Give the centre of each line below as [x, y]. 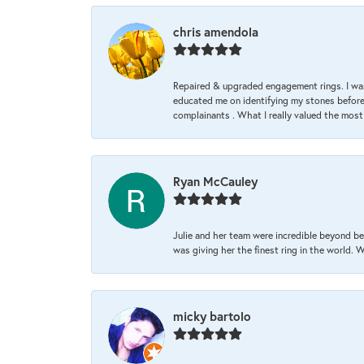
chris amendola [216, 32]
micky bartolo [212, 316]
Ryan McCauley [215, 182]
